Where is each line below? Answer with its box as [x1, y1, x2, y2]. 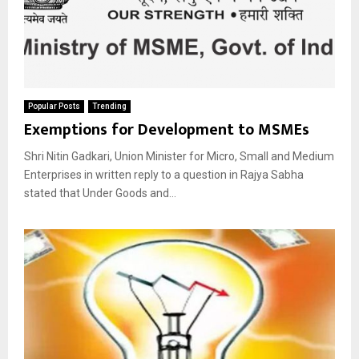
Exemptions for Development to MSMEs [24, 115, 309, 143]
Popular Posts [28, 101, 80, 111]
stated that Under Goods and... [24, 186, 176, 200]
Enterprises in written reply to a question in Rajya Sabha [24, 167, 304, 181]
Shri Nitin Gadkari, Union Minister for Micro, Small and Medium [24, 149, 334, 163]
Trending [92, 101, 127, 111]
